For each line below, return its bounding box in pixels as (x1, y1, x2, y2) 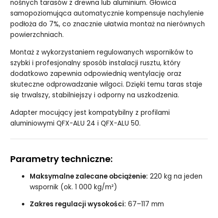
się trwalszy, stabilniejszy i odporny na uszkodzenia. (10, 91, 180, 100)
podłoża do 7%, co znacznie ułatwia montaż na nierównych (10, 19, 205, 29)
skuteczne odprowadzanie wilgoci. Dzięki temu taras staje (10, 80, 203, 90)
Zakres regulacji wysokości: (30, 200, 127, 209)
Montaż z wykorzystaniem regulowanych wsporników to (10, 48, 194, 57)
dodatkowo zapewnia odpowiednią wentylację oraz (10, 69, 182, 79)
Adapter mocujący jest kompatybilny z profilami (10, 108, 170, 117)
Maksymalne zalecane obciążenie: (30, 171, 148, 181)
